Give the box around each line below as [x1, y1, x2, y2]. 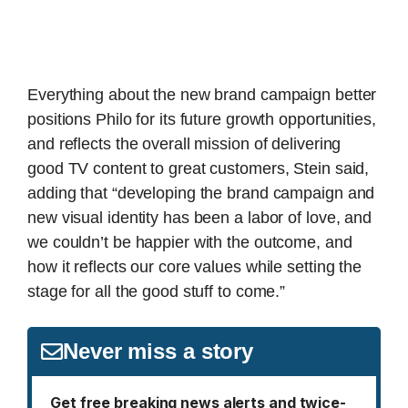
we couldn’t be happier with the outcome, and [27, 233, 352, 252]
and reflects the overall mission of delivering [27, 135, 342, 154]
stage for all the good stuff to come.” [27, 282, 286, 301]
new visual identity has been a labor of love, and [27, 209, 372, 228]
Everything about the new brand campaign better [27, 86, 377, 105]
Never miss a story [63, 339, 254, 364]
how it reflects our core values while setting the [27, 258, 362, 277]
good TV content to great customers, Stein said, [27, 159, 370, 178]
